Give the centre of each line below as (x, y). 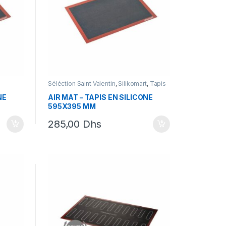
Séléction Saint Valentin (81, 83)
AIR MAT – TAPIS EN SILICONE (100, 97)
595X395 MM (72, 106)
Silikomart (132, 83)
